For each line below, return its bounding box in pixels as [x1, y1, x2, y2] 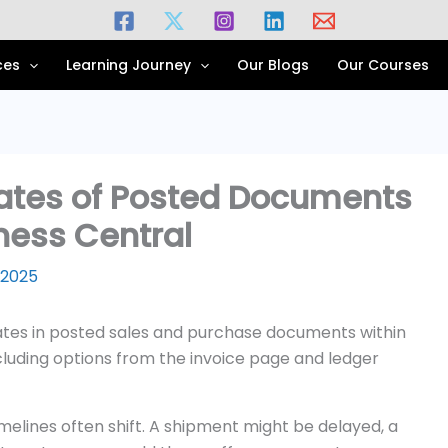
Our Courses [337, 55, 430, 75]
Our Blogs [237, 55, 310, 75]
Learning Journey [66, 55, 191, 75]
